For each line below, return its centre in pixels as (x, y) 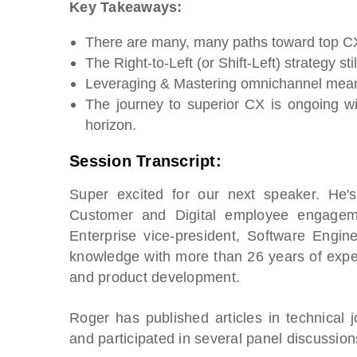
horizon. (111, 125)
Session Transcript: (145, 161)
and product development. (155, 277)
